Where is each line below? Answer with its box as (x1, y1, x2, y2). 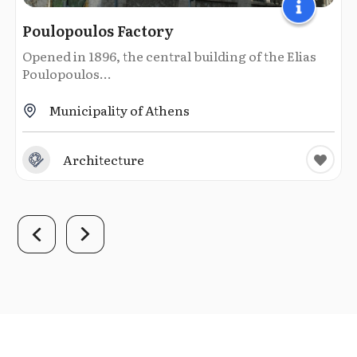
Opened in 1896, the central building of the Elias (22, 46, 316, 65)
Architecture (63, 150, 144, 169)
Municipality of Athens (49, 100, 190, 120)
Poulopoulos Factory (22, 20, 174, 41)
